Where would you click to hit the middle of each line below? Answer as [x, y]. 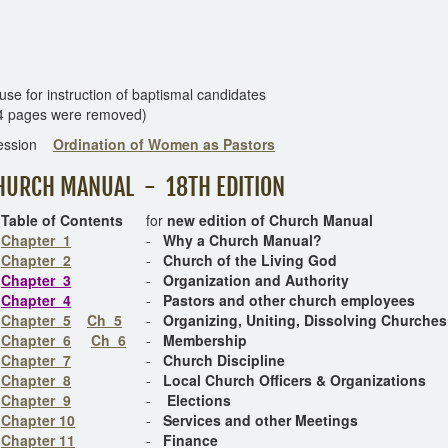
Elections [199, 400]
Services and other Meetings [260, 420]
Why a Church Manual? [242, 240]
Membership [205, 340]
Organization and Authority [256, 280]
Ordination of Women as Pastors [164, 144]
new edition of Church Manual [268, 220]
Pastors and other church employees [289, 300]
